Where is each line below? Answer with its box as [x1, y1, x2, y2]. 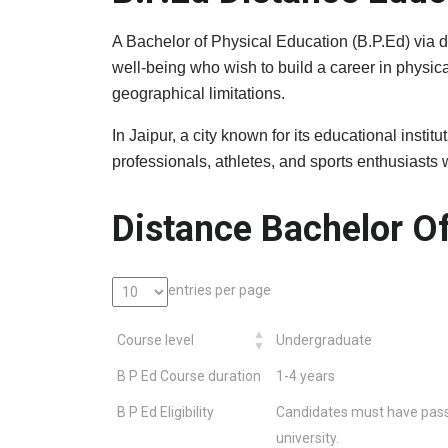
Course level [117, 332, 194, 349]
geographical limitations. [112, 85, 285, 103]
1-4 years [276, 368, 335, 385]
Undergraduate [276, 332, 372, 349]
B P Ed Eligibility [117, 404, 214, 421]
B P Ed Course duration [117, 368, 261, 385]
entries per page [168, 281, 271, 298]
